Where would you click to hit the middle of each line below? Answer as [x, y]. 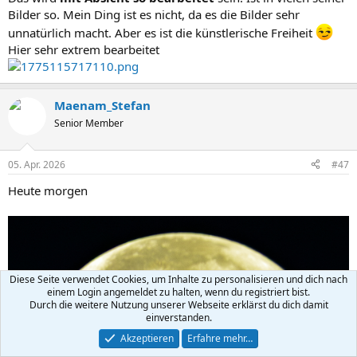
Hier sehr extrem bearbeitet [84, 50]
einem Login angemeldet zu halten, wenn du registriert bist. [178, 292]
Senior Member [89, 124]
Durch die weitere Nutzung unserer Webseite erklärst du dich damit [178, 305]
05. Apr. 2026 [37, 164]
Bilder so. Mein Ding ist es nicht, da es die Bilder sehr [154, 15]
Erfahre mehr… [220, 338]
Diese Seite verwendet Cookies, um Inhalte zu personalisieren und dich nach [178, 279]
